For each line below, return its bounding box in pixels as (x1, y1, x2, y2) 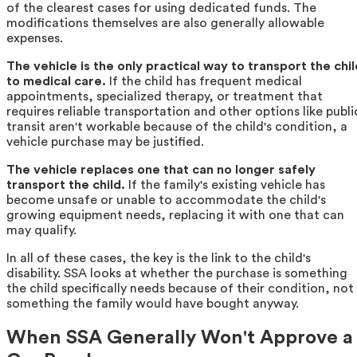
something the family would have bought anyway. (6, 296, 299, 310)
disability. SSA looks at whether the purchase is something (6, 266, 347, 280)
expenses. (6, 31, 63, 45)
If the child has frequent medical (106, 74, 302, 88)
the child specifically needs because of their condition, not (6, 281, 354, 295)
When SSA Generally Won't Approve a (6, 328, 353, 348)
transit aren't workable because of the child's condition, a (6, 120, 347, 133)
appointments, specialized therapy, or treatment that (6, 89, 323, 103)
